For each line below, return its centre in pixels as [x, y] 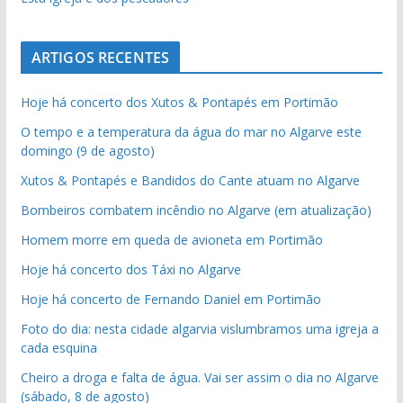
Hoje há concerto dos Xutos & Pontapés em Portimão [179, 102]
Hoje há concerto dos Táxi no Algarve [130, 269]
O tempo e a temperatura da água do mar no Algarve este [191, 132]
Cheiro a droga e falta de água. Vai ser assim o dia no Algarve [199, 377]
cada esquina [58, 348]
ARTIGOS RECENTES [100, 58]
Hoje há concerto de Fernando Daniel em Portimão [170, 299]
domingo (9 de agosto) [87, 151]
